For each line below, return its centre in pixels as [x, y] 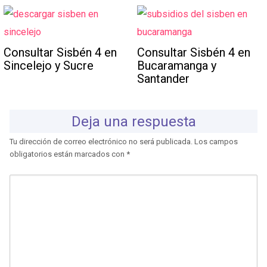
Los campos [216, 142]
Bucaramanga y [177, 65]
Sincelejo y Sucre [49, 65]
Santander [164, 78]
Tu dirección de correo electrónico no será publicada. [101, 142]
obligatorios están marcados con [68, 154]
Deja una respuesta [133, 121]
